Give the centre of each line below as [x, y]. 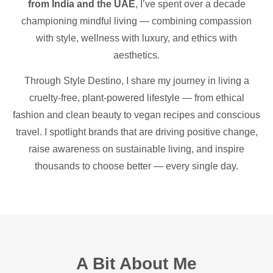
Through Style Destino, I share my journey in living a [136, 81]
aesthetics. [136, 55]
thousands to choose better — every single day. [136, 166]
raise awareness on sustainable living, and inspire [136, 149]
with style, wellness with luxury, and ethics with [136, 38]
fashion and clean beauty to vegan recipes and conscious [136, 115]
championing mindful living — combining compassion [136, 21]
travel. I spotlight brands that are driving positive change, [136, 132]
